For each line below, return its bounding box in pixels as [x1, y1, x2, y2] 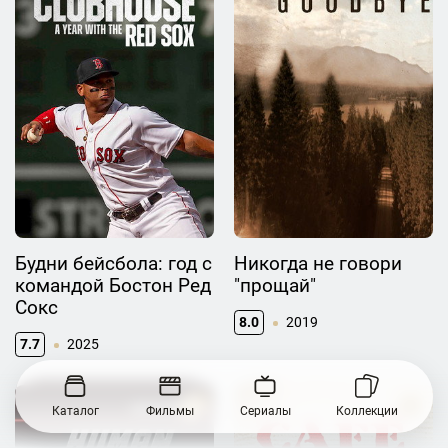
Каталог [51, 404, 99, 419]
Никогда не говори [234, 252, 402, 276]
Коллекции [335, 404, 398, 419]
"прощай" [234, 274, 316, 298]
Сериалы [239, 404, 291, 419]
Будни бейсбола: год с [15, 252, 212, 276]
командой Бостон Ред [15, 274, 211, 298]
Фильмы [145, 404, 194, 419]
